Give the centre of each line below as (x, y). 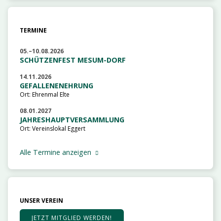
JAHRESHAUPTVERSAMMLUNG (72, 119)
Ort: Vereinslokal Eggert (53, 128)
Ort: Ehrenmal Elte (45, 94)
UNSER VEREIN (41, 200)
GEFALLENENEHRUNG (56, 85)
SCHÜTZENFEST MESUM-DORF (73, 60)
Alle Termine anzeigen (55, 152)
